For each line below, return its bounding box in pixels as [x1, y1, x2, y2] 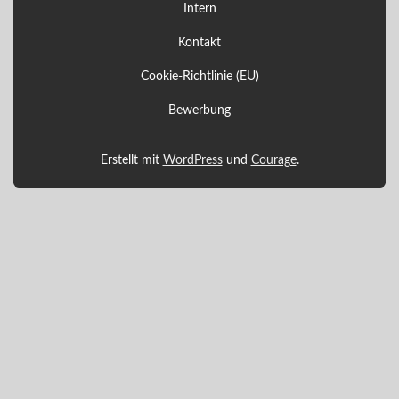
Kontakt [178, 37, 221, 50]
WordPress [162, 154, 223, 167]
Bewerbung [168, 103, 231, 117]
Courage [250, 154, 297, 167]
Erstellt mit [100, 154, 163, 167]
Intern [183, 3, 216, 16]
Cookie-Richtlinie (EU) [140, 70, 259, 84]
